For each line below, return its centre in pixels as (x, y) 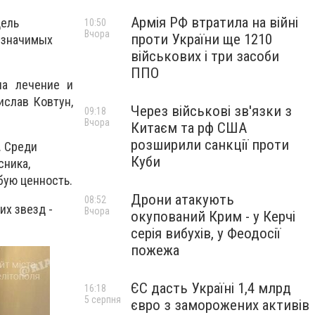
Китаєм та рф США (189, 128)
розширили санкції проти (210, 145)
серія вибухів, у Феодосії (206, 233)
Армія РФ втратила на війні (214, 22)
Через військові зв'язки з (211, 111)
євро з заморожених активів (220, 305)
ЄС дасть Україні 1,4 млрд (211, 288)
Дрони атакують (182, 200)
